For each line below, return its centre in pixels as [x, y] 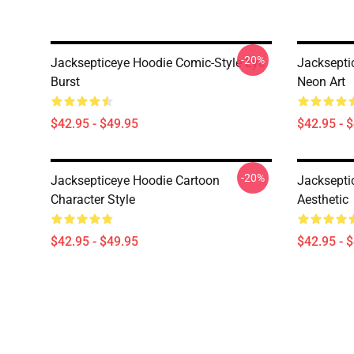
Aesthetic [323, 199]
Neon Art [321, 81]
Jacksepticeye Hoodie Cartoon [135, 180]
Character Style [93, 199]
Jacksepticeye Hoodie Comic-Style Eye [158, 62]
